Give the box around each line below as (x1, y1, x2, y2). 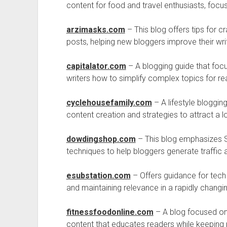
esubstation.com (66, 171, 131, 180)
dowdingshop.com (66, 134, 136, 144)
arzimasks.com (66, 25, 125, 34)
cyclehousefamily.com (66, 98, 152, 107)
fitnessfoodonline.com (66, 207, 154, 217)
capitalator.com (66, 61, 126, 71)
